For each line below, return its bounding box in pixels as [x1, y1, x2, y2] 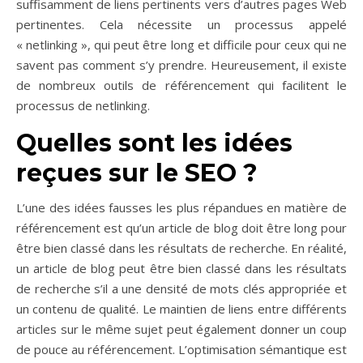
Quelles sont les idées [16, 128, 293, 159]
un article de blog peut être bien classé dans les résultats [16, 260, 347, 277]
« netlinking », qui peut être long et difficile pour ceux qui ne [16, 36, 347, 53]
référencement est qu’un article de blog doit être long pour [16, 220, 347, 237]
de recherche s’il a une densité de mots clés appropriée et [16, 280, 347, 297]
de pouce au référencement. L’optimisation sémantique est [16, 341, 347, 358]
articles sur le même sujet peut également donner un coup [16, 321, 347, 338]
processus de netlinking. [16, 97, 150, 114]
